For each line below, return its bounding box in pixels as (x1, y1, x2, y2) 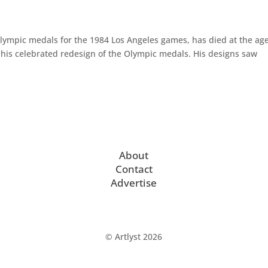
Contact (115, 162, 153, 176)
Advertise (111, 175, 157, 190)
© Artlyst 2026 (105, 230, 163, 242)
